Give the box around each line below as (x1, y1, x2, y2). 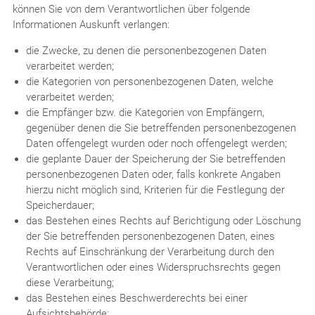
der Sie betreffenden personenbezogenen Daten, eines (25, 229, 275, 243)
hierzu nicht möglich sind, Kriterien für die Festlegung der (25, 183, 285, 196)
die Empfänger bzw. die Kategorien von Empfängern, (25, 105, 264, 119)
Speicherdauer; (25, 198, 94, 212)
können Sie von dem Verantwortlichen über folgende (12, 2, 250, 15)
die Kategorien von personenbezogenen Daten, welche (25, 75, 274, 88)
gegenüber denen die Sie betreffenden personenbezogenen (25, 121, 296, 134)
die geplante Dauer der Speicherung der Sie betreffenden (25, 152, 285, 165)
